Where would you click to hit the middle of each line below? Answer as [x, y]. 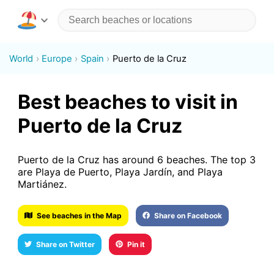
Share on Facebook [188, 215]
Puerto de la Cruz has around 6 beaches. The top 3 [136, 159]
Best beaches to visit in [128, 102]
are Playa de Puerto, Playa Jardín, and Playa [120, 172]
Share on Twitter [65, 244]
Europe [57, 58]
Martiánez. [42, 184]
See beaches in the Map [80, 215]
